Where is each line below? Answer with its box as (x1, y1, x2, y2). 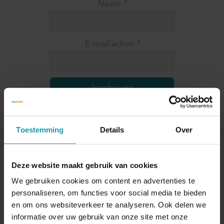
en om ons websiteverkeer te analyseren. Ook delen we (11, 200, 206, 209)
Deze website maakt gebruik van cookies (11, 160, 158, 169)
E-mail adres (84, 37, 136, 50)
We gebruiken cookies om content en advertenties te (11, 176, 195, 185)
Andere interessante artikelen (50, 150, 174, 163)
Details (99, 125, 124, 134)
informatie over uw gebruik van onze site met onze (11, 212, 188, 221)
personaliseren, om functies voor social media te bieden (11, 188, 206, 197)
